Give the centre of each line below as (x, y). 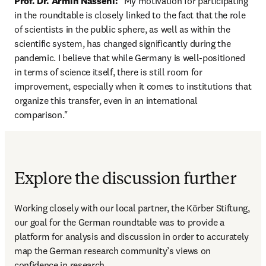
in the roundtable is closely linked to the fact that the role (130, 15)
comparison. (39, 115)
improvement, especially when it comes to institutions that (133, 86)
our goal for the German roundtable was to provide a (119, 222)
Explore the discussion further (125, 180)
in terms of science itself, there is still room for (108, 72)
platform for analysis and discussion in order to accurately (132, 236)
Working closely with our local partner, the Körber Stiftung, (132, 208)
